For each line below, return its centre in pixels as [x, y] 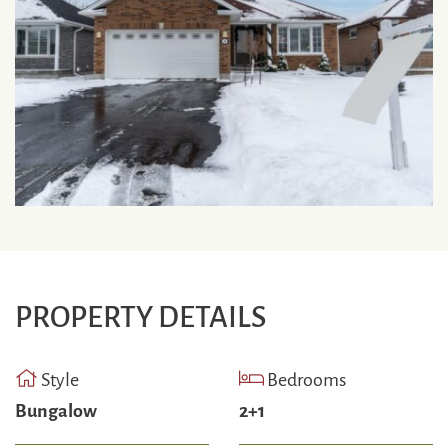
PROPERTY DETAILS [140, 314]
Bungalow [56, 408]
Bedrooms [305, 378]
